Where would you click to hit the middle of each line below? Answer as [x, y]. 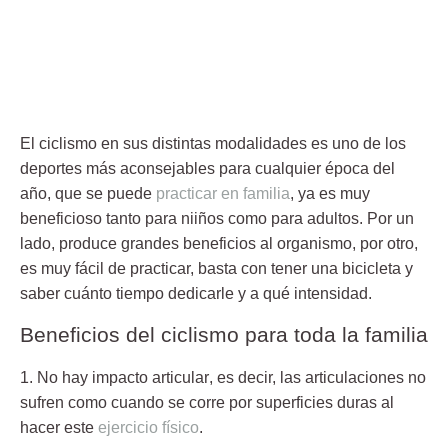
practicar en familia [223, 193]
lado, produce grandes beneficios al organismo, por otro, [219, 243]
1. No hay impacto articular [114, 377]
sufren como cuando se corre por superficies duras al [207, 402]
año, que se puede [88, 193]
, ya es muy [330, 193]
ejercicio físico [148, 427]
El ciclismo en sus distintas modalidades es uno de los [213, 143]
